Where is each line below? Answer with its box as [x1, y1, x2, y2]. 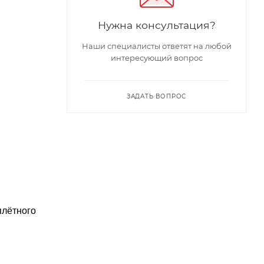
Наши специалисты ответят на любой [81, 41, 232, 51]
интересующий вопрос [110, 52, 203, 62]
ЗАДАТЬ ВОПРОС [126, 92, 187, 100]
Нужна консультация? [97, 18, 216, 31]
